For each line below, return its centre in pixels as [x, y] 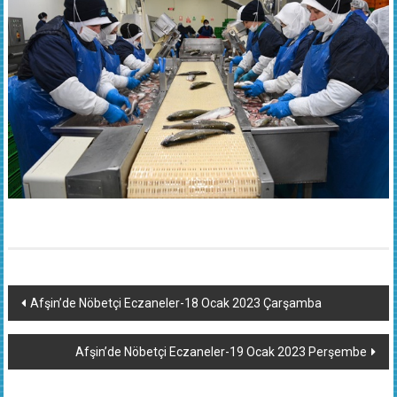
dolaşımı [54, 331]
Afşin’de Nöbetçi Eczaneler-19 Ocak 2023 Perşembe [222, 351]
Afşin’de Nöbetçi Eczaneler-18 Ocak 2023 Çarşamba [175, 303]
